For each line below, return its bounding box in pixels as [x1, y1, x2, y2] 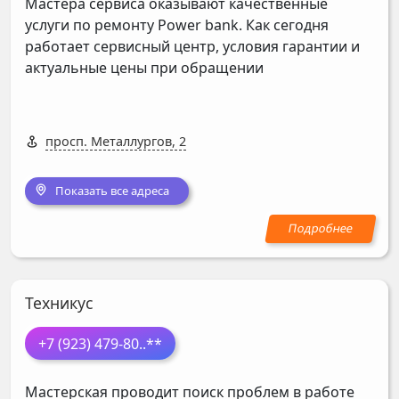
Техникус [25, 292, 93, 314]
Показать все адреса [54, 183, 169, 199]
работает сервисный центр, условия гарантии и [25, 36, 360, 56]
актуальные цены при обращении [25, 57, 264, 77]
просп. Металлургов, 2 [45, 132, 186, 150]
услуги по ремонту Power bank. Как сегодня [25, 14, 329, 35]
